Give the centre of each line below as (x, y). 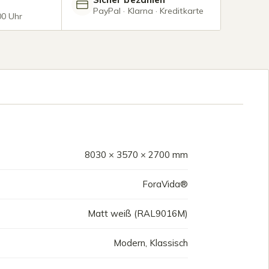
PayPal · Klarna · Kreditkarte (148, 11)
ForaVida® (165, 184)
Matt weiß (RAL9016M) (138, 213)
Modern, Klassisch (151, 243)
